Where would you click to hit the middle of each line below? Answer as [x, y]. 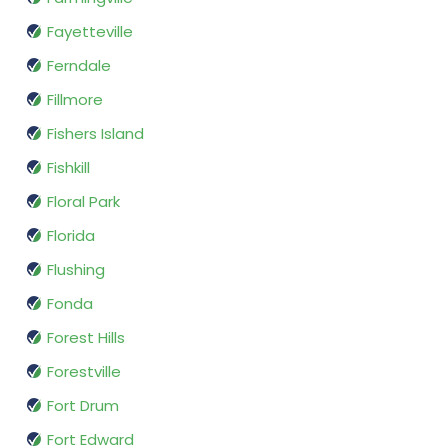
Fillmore [75, 100]
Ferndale [79, 66]
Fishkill [68, 168]
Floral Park [83, 202]
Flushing [76, 270]
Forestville [84, 372]
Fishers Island [95, 134]
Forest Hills [86, 338]
